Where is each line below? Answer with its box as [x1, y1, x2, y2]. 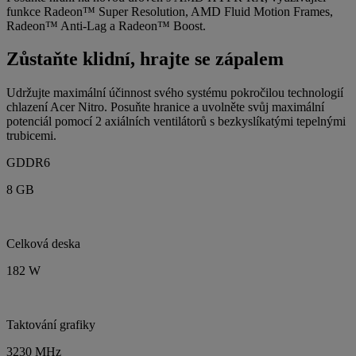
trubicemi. [6, 129, 56, 143]
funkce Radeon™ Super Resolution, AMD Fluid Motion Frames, [6, 4, 333, 18]
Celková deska [6, 237, 80, 251]
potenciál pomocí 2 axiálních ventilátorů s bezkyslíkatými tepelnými [6, 114, 346, 129]
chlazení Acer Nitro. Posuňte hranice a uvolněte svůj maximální [6, 100, 324, 114]
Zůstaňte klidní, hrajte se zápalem [6, 48, 284, 70]
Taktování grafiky [6, 318, 95, 332]
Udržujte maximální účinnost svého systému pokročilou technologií [6, 86, 343, 100]
